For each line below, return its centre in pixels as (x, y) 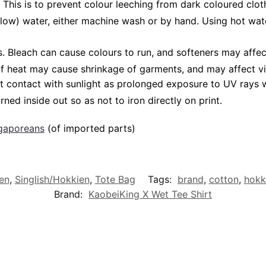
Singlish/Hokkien (52, 180)
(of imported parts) (90, 129)
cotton (224, 180)
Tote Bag (115, 180)
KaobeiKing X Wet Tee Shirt (150, 194)
